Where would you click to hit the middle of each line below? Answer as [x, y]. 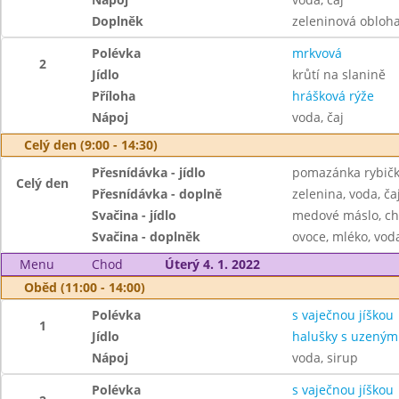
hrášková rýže [333, 96]
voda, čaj [318, 117]
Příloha [114, 96]
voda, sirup [325, 358]
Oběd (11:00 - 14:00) [85, 287]
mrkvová [317, 53]
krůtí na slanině [338, 74]
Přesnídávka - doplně [157, 194]
